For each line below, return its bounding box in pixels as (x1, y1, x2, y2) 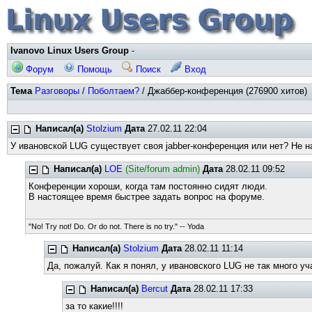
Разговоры (35, 86, 79, 96)
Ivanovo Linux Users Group (10, 45, 129, 56)
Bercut (141, 283, 169, 294)
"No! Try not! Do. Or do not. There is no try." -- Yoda (29, 222, 205, 231)
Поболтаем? (88, 86, 139, 96)
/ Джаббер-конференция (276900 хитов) (139, 86, 307, 96)
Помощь (75, 64, 112, 75)
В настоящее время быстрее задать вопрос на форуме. (29, 192, 265, 202)
